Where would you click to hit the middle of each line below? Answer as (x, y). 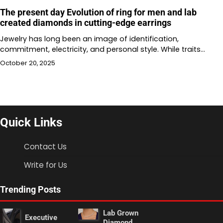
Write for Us (46, 165)
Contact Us (45, 146)
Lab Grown (121, 213)
